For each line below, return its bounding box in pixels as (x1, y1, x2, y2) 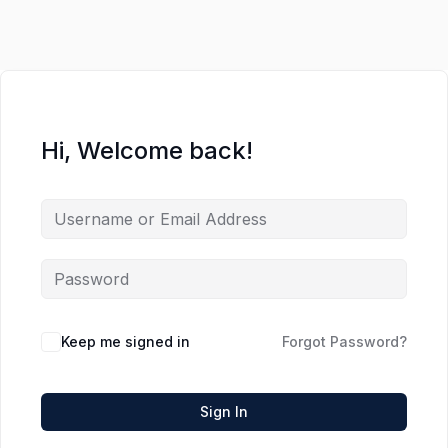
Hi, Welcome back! (41, 136, 253, 165)
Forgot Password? (282, 333, 407, 350)
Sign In (200, 403, 248, 420)
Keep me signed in (61, 333, 190, 350)
